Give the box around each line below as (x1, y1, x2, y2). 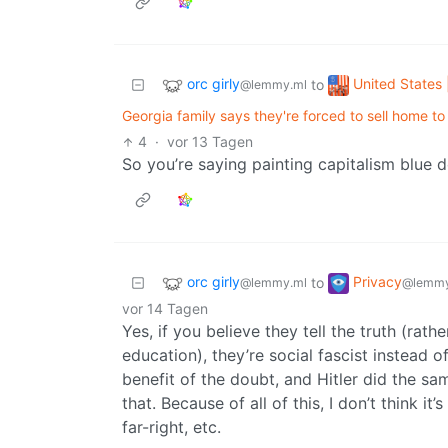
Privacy (353, 273, 402, 291)
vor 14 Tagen (122, 300, 208, 318)
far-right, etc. (122, 417, 221, 438)
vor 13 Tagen (167, 133, 254, 151)
